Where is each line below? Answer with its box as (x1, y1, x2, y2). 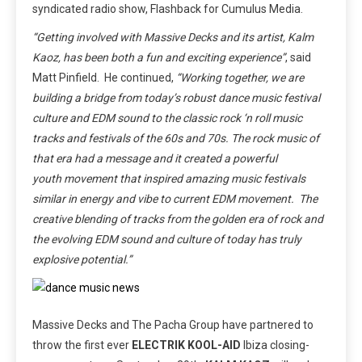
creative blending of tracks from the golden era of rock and (32, 213, 323, 226)
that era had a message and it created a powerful (32, 152, 277, 166)
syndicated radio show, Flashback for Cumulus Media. (32, 2, 303, 16)
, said (285, 51, 311, 65)
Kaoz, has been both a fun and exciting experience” (32, 51, 285, 65)
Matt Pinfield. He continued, (32, 71, 176, 85)
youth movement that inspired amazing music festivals (32, 172, 305, 186)
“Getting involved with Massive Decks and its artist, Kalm (32, 31, 314, 44)
